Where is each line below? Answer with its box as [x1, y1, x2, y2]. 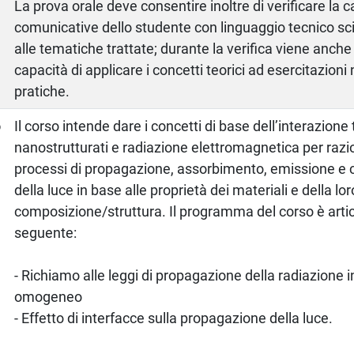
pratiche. [14, 82, 70, 100]
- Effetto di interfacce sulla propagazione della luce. [14, 309, 333, 326]
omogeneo [14, 288, 83, 305]
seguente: [14, 224, 77, 241]
